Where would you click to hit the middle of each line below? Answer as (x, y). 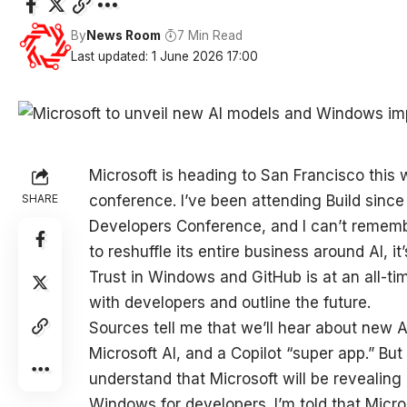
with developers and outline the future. (230, 303)
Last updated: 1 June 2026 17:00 (165, 56)
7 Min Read (209, 35)
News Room (124, 35)
